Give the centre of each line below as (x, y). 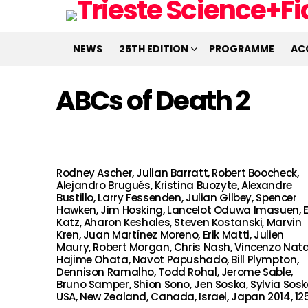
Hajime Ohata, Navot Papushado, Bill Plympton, (178, 260)
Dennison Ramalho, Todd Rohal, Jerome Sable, (175, 272)
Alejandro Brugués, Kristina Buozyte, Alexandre (174, 185)
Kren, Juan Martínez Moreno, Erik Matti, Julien (170, 235)
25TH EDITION (154, 49)
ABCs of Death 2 (153, 101)
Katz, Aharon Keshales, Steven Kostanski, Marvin (179, 222)
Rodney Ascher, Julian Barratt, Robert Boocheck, (178, 173)
